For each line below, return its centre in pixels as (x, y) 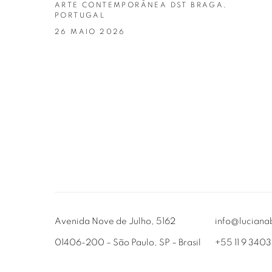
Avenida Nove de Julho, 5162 (115, 222)
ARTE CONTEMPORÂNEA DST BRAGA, (141, 5)
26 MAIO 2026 (90, 32)
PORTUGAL (80, 15)
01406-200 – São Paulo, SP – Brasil (128, 243)
